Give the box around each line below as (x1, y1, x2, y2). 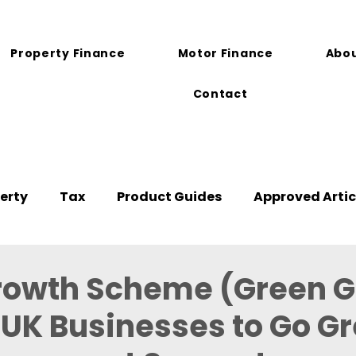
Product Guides (117, 188, 222, 206)
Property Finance (10, 45, 126, 61)
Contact (192, 86, 248, 102)
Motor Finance (177, 45, 273, 61)
